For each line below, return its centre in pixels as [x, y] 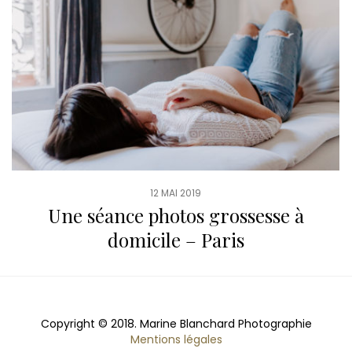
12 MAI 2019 [176, 192]
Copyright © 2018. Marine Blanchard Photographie [176, 323]
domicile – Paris [176, 239]
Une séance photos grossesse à [176, 215]
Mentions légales [176, 339]
